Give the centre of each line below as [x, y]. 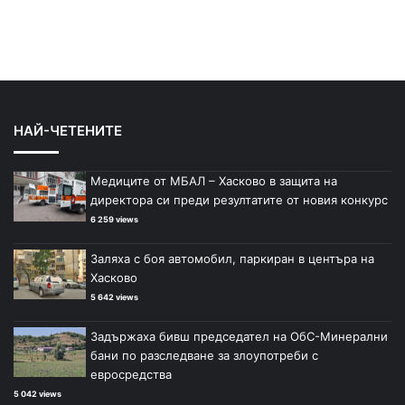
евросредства [131, 374]
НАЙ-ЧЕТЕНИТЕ [68, 130]
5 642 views [114, 297]
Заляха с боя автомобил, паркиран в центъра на [232, 258]
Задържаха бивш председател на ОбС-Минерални [239, 336]
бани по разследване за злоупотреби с [204, 355]
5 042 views [38, 393]
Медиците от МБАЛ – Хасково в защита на [214, 180]
